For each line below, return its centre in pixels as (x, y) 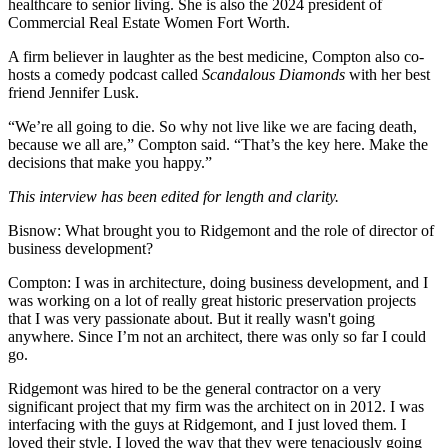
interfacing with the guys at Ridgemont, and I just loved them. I (207, 424)
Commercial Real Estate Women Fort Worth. (149, 22)
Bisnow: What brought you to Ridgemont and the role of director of (221, 230)
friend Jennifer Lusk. (73, 92)
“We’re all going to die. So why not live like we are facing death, (212, 126)
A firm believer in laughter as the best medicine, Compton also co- (216, 56)
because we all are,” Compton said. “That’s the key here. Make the (218, 144)
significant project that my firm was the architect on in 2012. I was (216, 406)
